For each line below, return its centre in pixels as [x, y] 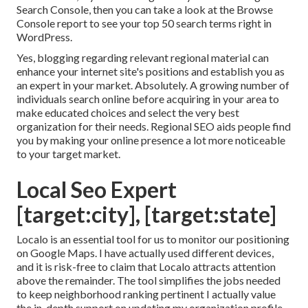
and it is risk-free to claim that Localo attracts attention [146, 267]
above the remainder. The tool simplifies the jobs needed [148, 280]
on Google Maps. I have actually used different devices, [145, 253]
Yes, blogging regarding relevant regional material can [143, 58]
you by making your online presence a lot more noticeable [151, 140]
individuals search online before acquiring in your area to [148, 99]
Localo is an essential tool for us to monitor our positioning [153, 239]
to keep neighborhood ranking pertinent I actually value [146, 294]
